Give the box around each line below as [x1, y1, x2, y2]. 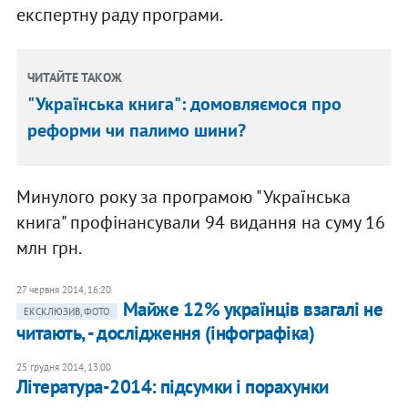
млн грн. [15, 236, 82, 260]
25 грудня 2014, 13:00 [15, 361, 111, 374]
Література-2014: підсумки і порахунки [15, 374, 329, 400]
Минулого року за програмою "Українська [15, 185, 351, 209]
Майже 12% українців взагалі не [122, 297, 383, 322]
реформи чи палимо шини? [27, 118, 247, 143]
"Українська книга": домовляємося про [27, 92, 342, 117]
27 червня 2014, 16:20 [15, 283, 111, 297]
